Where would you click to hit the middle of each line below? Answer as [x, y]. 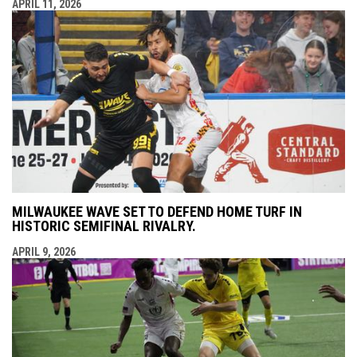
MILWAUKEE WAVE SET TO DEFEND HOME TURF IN [157, 212]
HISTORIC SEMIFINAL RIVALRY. [104, 226]
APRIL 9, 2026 [44, 252]
